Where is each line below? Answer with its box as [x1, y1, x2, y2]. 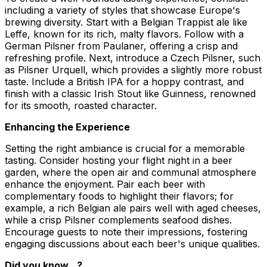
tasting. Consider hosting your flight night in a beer [5, 154, 232, 166]
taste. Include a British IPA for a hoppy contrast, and [5, 75, 244, 88]
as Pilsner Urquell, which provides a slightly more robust [5, 63, 262, 76]
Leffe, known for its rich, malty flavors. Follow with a [5, 27, 244, 40]
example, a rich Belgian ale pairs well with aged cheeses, [5, 201, 261, 214]
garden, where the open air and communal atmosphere [5, 166, 256, 178]
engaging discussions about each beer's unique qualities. [5, 237, 260, 250]
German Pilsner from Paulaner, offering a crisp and [5, 39, 238, 52]
